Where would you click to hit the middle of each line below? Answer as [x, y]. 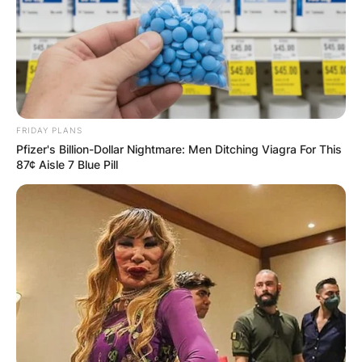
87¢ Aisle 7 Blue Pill [67, 165]
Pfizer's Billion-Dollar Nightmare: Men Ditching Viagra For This [179, 149]
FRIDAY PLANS [49, 130]
